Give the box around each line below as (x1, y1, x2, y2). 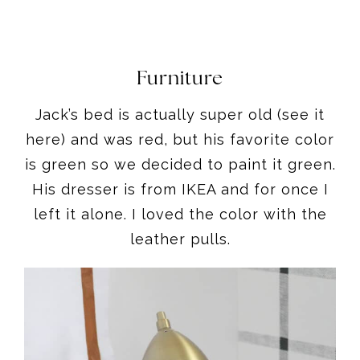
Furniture (137, 69, 223, 90)
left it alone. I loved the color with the (33, 206, 327, 223)
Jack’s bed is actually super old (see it (35, 106, 325, 124)
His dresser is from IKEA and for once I (31, 181, 329, 198)
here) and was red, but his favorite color (26, 131, 334, 149)
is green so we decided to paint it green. (24, 156, 336, 174)
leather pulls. (129, 231, 231, 248)
